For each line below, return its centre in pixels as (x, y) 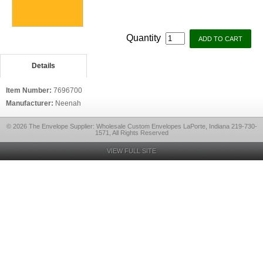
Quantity (145, 38)
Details (43, 66)
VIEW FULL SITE (131, 151)
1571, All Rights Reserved (131, 133)
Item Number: (30, 90)
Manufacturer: (31, 103)
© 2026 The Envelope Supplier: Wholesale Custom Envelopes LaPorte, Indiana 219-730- (131, 126)
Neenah (68, 103)
